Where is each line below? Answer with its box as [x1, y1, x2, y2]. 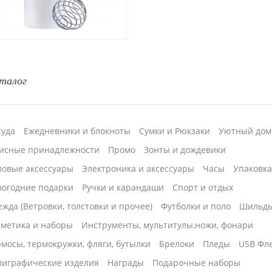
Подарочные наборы [152, 257, 241, 269]
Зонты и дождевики [144, 144, 226, 156]
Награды [107, 257, 144, 269]
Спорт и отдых [172, 182, 234, 194]
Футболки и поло [161, 200, 231, 212]
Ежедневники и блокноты [24, 125, 131, 137]
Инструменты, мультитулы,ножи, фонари [81, 219, 254, 231]
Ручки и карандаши [82, 182, 165, 194]
